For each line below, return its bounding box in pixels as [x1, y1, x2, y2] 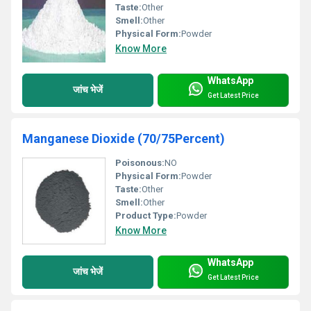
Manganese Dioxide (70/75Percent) [22, 131, 225, 146]
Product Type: [115, 210, 176, 221]
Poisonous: [115, 157, 165, 168]
